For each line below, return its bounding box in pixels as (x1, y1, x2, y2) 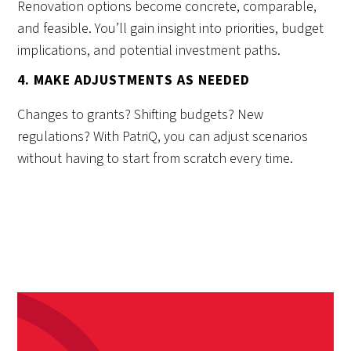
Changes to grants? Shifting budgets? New (17, 105, 264, 125)
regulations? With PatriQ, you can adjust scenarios (17, 127, 309, 147)
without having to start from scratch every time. (17, 149, 294, 169)
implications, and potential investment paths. (17, 41, 281, 61)
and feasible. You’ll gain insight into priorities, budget (17, 19, 324, 39)
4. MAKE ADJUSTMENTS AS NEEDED (17, 71, 251, 91)
